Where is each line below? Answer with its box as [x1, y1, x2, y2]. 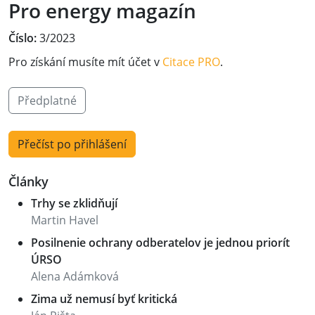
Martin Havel [31, 212, 98, 228]
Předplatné [18, 93, 77, 108]
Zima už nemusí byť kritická [31, 291, 177, 307]
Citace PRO [162, 54, 220, 70]
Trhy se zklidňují [31, 195, 117, 211]
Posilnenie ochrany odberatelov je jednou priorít [31, 235, 290, 250]
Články [8, 173, 49, 190]
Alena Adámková [31, 269, 119, 284]
